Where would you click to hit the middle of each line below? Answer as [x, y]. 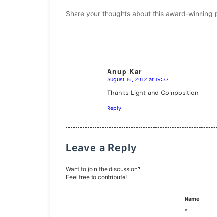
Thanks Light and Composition [153, 92]
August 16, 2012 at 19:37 [138, 79]
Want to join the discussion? [103, 169]
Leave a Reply [101, 147]
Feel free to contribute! [96, 177]
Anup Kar [124, 71]
